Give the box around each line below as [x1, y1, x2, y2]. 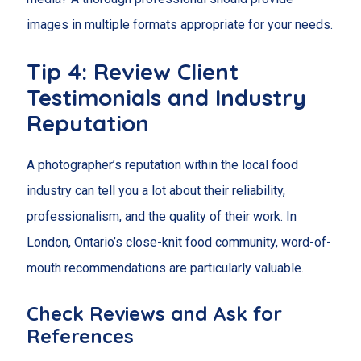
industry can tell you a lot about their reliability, [26, 182, 285, 198]
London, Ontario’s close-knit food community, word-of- [26, 234, 331, 250]
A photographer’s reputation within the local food [26, 156, 298, 172]
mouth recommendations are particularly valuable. [26, 259, 304, 276]
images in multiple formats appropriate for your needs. [26, 17, 333, 33]
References [26, 323, 134, 348]
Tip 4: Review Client [26, 56, 239, 85]
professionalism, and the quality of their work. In [26, 208, 297, 224]
